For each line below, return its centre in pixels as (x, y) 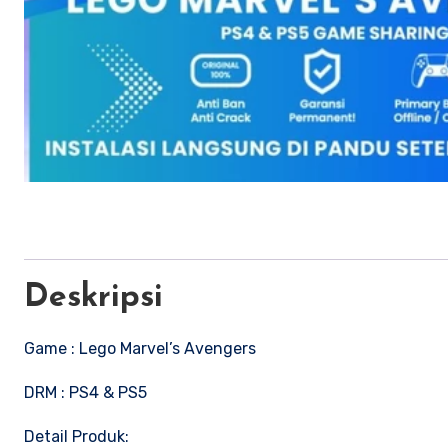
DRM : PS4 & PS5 (85, 392)
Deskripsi (93, 297)
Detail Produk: (76, 436)
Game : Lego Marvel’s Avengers (140, 348)
